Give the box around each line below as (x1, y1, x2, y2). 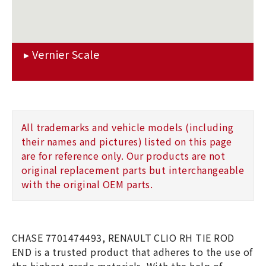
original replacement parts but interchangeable (21, 163, 245, 178)
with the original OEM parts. (21, 177, 153, 192)
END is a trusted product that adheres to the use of (12, 245, 253, 259)
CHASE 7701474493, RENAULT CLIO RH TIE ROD (12, 230, 235, 245)
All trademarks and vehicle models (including (21, 120, 234, 135)
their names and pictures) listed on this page (21, 134, 232, 149)
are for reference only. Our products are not (21, 148, 226, 163)
